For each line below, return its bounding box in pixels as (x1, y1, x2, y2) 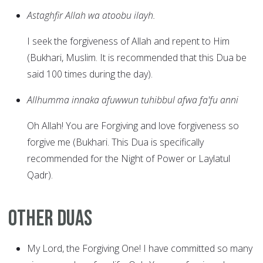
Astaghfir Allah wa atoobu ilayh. (27, 9, 156, 22)
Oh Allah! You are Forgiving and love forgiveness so (27, 119, 239, 133)
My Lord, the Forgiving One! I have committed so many (27, 242, 252, 255)
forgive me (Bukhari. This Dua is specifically (27, 136, 204, 149)
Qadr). (27, 168, 53, 182)
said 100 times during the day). (27, 68, 153, 81)
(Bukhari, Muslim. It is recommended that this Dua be (27, 51, 247, 65)
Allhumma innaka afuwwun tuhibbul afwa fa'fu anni (27, 93, 238, 107)
